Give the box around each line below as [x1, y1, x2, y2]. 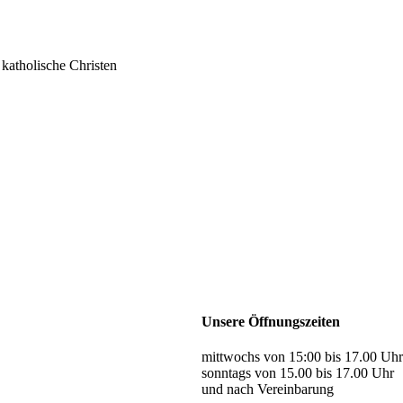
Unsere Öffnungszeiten [201, 314, 340, 330]
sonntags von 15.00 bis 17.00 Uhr [201, 365, 394, 381]
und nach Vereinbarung [201, 381, 334, 398]
